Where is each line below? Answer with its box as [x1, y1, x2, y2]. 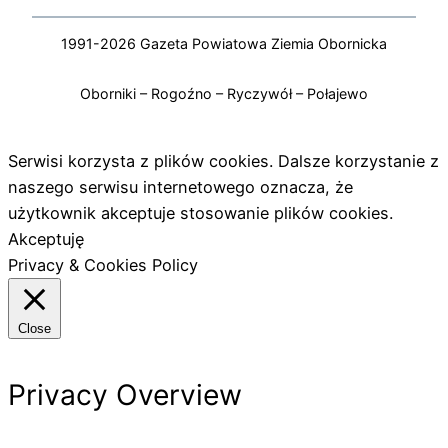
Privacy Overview [8, 377, 242, 412]
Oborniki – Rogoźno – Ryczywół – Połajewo [80, 85, 368, 103]
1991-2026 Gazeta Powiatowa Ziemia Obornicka [61, 34, 387, 52]
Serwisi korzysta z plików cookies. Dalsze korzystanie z [8, 151, 439, 172]
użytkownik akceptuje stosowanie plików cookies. [8, 203, 393, 224]
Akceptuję [8, 229, 84, 250]
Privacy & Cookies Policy [8, 255, 198, 276]
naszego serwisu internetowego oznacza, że [8, 177, 353, 198]
